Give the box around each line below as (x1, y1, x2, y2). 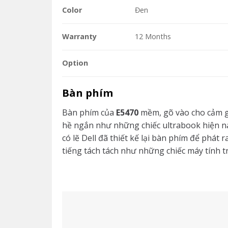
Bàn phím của (62, 107, 116, 118)
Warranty (62, 32, 97, 41)
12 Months (135, 32, 172, 41)
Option (62, 58, 88, 68)
